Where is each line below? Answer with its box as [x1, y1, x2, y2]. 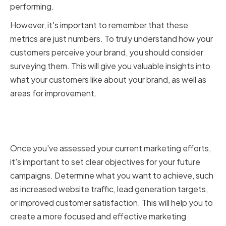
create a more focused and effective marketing [10, 211, 186, 222]
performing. [10, 1, 54, 12]
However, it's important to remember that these [10, 20, 188, 31]
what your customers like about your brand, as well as [10, 74, 206, 85]
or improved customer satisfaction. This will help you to [10, 197, 213, 208]
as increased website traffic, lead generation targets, [10, 184, 208, 195]
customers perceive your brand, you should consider [10, 47, 203, 58]
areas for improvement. [10, 88, 97, 99]
